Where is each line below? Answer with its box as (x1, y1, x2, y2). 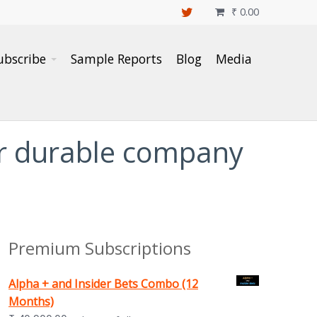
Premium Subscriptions (8, 236, 191, 260)
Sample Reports (71, 50, 162, 67)
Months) (8, 294, 54, 310)
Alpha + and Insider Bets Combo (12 (8, 276, 198, 292)
